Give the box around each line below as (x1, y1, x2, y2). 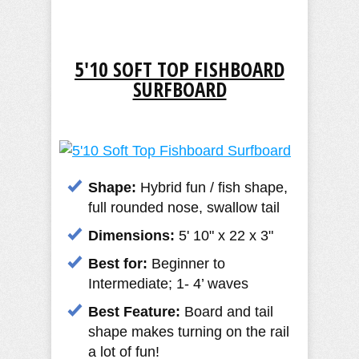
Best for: (88, 255, 147, 272)
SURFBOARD (132, 75, 227, 103)
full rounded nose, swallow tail (88, 199, 280, 216)
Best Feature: (88, 303, 180, 320)
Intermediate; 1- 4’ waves (88, 275, 248, 292)
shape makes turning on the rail (88, 323, 289, 340)
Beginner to (147, 255, 225, 272)
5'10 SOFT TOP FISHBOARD (75, 54, 284, 83)
